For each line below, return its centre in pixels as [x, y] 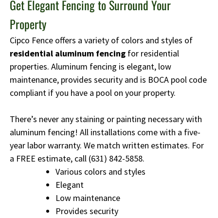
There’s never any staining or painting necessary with [106, 119]
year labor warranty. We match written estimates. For [107, 145]
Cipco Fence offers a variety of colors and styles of [101, 40]
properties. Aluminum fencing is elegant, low [91, 66]
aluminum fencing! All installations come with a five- [105, 132]
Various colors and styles [100, 171]
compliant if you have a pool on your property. [93, 92]
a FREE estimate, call [49, 158]
